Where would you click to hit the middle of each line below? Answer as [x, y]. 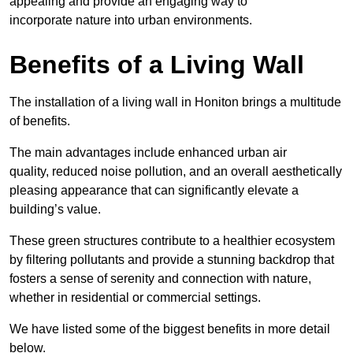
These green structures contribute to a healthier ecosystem [172, 241]
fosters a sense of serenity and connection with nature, [160, 279]
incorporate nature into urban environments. [131, 20]
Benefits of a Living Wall [157, 65]
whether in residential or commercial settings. [135, 298]
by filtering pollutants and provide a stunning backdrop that [172, 260]
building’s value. [55, 210]
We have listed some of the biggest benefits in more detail [170, 329]
